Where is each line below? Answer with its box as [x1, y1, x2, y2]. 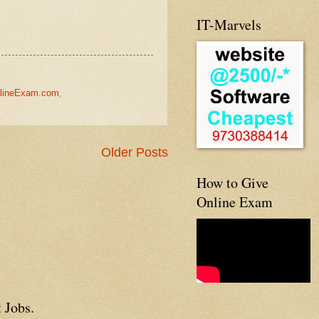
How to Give [197, 172, 268, 192]
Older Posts [101, 145, 168, 159]
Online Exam [197, 192, 273, 211]
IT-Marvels [197, 14, 261, 34]
